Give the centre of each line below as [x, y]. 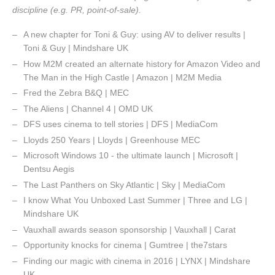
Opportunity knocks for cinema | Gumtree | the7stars [126, 245]
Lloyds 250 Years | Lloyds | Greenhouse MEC [112, 140]
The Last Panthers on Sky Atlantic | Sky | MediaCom [125, 184]
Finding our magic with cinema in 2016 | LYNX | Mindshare [137, 261]
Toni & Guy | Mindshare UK [76, 48]
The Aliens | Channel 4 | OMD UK [88, 108]
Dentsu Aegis [49, 169]
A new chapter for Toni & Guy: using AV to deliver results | [135, 35]
